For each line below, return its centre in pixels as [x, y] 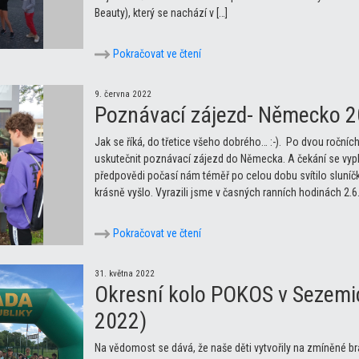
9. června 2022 [123, 94]
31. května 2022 [125, 273]
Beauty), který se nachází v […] [161, 12]
